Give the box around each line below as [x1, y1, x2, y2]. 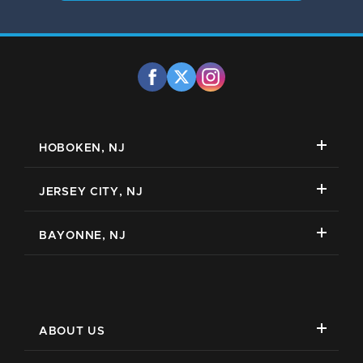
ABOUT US [39, 326, 105, 338]
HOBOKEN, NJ [39, 143, 126, 155]
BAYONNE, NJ [39, 230, 126, 242]
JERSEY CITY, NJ [39, 186, 143, 199]
